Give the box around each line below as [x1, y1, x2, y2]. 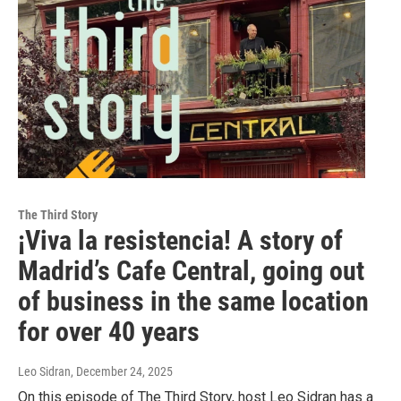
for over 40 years [18, 316, 200, 348]
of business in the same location [18, 286, 369, 318]
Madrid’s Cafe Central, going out [18, 255, 364, 287]
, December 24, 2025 [71, 364, 173, 380]
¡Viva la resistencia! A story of [18, 225, 343, 257]
